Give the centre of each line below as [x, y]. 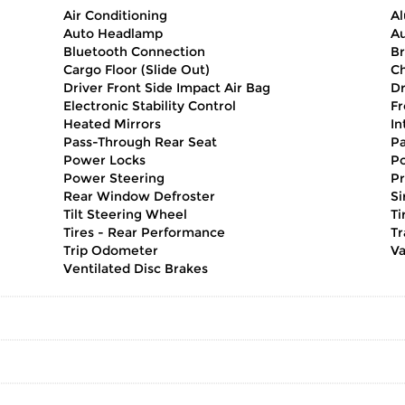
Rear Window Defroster [139, 196]
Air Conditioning [115, 15]
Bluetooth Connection [134, 52]
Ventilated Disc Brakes [136, 268]
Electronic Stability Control [150, 106]
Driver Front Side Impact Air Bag [167, 88]
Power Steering [114, 178]
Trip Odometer [111, 250]
